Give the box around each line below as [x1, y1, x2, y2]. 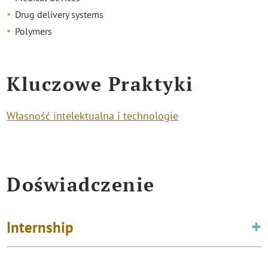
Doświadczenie [7, 172, 155, 197]
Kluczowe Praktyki [7, 71, 194, 96]
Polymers [15, 25, 53, 37]
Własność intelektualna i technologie [7, 109, 179, 123]
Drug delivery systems [15, 8, 104, 20]
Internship [7, 217, 74, 237]
